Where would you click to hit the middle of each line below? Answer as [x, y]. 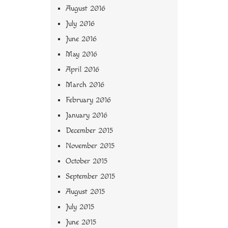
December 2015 [89, 131]
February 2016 [88, 100]
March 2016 [85, 85]
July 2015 [80, 207]
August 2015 [85, 192]
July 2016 [80, 24]
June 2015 [81, 222]
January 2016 [87, 116]
